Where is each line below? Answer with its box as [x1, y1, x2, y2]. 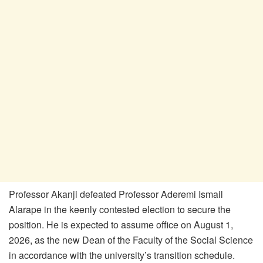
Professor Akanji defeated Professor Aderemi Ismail [9, 187, 223, 201]
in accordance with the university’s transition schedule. [9, 248, 235, 262]
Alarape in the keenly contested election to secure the [9, 202, 231, 216]
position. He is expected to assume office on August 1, [9, 217, 233, 231]
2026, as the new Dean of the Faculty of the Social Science [9, 232, 253, 247]
